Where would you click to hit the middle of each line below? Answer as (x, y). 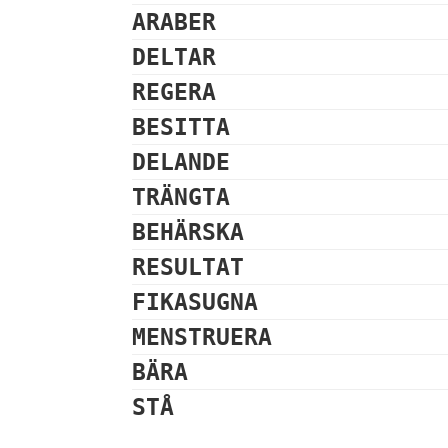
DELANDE (181, 162)
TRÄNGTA (181, 197)
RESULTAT (188, 267)
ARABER (174, 22)
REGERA (174, 92)
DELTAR (174, 57)
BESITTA (181, 127)
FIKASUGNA (195, 302)
